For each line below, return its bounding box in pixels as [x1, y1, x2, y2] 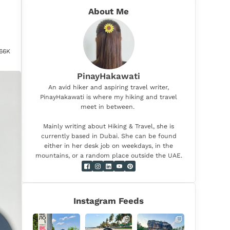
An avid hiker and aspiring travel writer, [48, 84, 169, 91]
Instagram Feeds [73, 196, 144, 206]
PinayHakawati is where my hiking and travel [40, 93, 178, 101]
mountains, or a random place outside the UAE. [35, 152, 182, 159]
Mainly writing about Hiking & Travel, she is [43, 123, 175, 130]
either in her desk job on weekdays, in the [44, 142, 174, 149]
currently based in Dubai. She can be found [41, 132, 177, 140]
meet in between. [81, 103, 137, 110]
